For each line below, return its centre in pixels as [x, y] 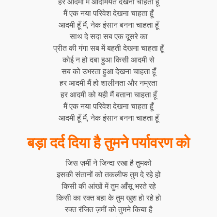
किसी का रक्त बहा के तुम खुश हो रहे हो [108, 198]
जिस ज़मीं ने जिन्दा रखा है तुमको [108, 163]
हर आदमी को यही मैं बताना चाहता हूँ [108, 94]
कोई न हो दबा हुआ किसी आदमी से [108, 60]
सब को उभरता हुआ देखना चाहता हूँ [108, 71]
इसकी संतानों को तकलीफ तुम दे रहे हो [108, 174]
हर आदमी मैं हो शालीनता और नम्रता [108, 83]
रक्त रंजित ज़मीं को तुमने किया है [108, 209]
